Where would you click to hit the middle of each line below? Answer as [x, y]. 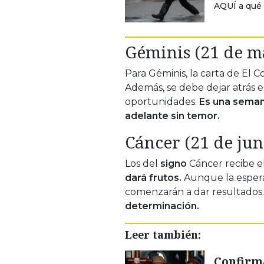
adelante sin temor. [172, 115]
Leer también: [163, 234]
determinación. [162, 206]
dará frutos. [153, 177]
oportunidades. [162, 101]
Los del [141, 163]
